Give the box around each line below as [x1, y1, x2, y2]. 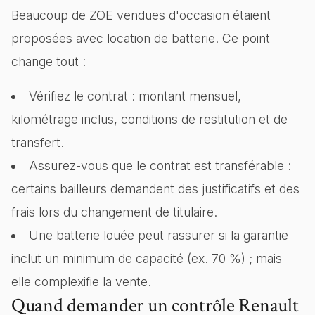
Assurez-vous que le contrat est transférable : [28, 158, 291, 173]
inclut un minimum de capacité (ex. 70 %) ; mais [11, 251, 282, 266]
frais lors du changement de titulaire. [11, 205, 217, 219]
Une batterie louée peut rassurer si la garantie [28, 228, 288, 243]
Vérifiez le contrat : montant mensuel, [28, 89, 241, 103]
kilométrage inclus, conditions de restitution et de [11, 112, 288, 127]
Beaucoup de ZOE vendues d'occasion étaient [11, 8, 271, 22]
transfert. [11, 135, 64, 150]
